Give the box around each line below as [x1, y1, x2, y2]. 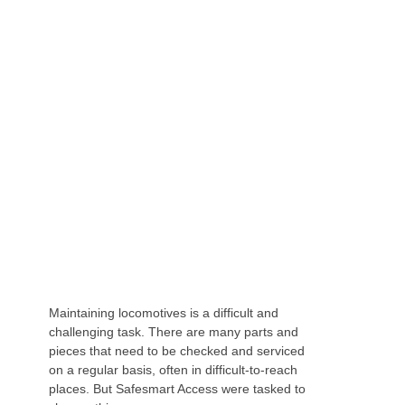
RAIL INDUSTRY [16, 95, 127, 111]
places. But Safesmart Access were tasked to [48, 381, 306, 397]
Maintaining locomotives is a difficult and [48, 306, 278, 321]
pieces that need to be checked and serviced [48, 344, 305, 359]
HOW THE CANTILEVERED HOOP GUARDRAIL [16, 61, 337, 77]
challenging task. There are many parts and [48, 325, 298, 340]
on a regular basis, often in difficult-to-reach [48, 363, 297, 378]
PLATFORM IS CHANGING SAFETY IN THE [16, 78, 307, 94]
